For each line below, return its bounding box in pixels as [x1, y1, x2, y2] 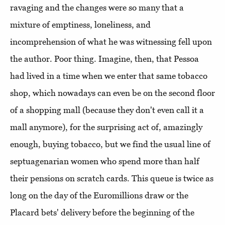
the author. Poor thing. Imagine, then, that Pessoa [10, 53, 199, 64]
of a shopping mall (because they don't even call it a [10, 104, 204, 115]
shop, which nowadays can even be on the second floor [10, 87, 215, 98]
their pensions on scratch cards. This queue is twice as [10, 173, 213, 183]
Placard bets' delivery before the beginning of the [10, 207, 194, 217]
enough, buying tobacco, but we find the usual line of [10, 139, 210, 149]
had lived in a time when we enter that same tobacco [10, 70, 207, 81]
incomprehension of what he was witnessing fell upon [10, 36, 212, 47]
